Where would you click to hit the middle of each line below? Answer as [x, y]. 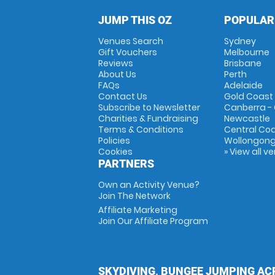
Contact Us [123, 96]
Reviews [116, 63]
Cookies [115, 152]
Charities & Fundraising [148, 118]
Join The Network [134, 196]
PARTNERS [126, 164]
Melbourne [246, 52]
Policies [114, 141]
